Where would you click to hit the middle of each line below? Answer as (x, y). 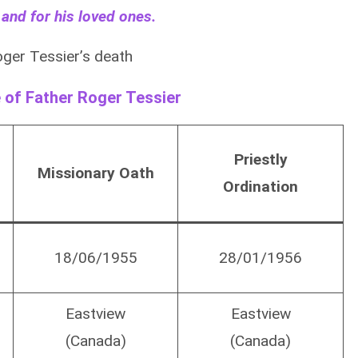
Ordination (261, 187)
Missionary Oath (95, 173)
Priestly (261, 160)
